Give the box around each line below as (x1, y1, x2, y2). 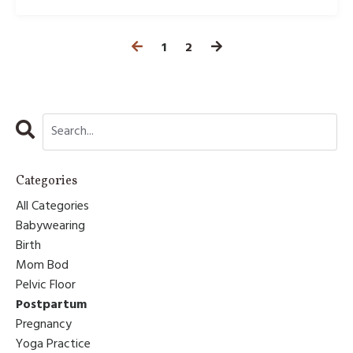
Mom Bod (16, 255, 69, 276)
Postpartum (16, 294, 87, 315)
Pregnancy (16, 314, 72, 335)
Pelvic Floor (16, 274, 76, 295)
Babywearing (16, 215, 85, 236)
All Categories (16, 195, 89, 217)
